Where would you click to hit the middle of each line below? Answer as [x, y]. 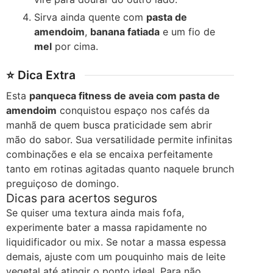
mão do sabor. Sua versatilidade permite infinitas [119, 140]
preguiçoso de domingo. [62, 184]
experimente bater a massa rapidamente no [107, 228]
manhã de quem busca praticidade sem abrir [109, 125]
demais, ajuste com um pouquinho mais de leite [116, 257]
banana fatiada [125, 32]
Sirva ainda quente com [90, 17]
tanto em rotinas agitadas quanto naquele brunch [120, 169]
